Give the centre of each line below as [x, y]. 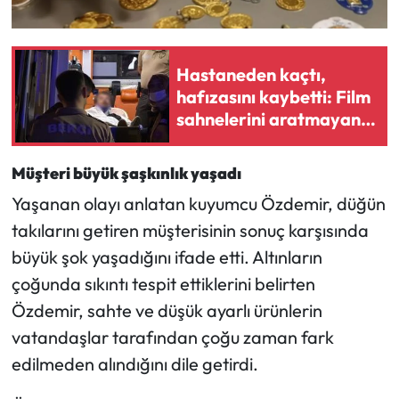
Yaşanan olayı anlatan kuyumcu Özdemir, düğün [198, 203]
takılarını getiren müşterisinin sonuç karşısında [190, 230]
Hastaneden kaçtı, [251, 74]
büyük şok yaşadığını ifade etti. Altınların [167, 256]
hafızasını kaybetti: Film [273, 96]
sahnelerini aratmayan [269, 118]
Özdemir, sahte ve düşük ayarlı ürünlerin [167, 310]
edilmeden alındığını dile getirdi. [134, 363]
